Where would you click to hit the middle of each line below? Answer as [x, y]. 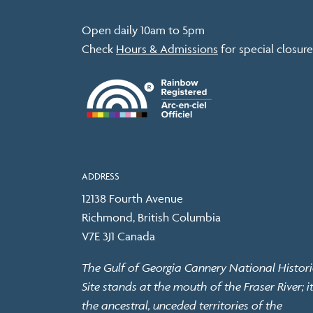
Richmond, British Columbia [151, 217]
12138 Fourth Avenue [132, 198]
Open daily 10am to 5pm [143, 30]
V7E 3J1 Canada [118, 236]
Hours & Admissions [167, 49]
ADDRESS [101, 176]
